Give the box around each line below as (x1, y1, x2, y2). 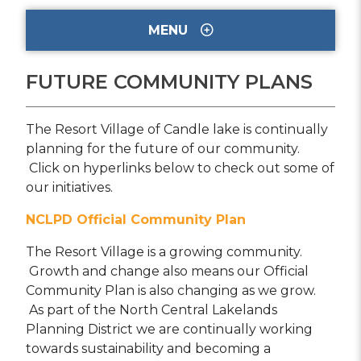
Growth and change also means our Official (26, 263, 309, 279)
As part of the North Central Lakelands (26, 302, 277, 317)
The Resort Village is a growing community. (26, 244, 302, 259)
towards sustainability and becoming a (26, 341, 271, 356)
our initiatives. (26, 180, 113, 195)
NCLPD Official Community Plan (26, 212, 246, 227)
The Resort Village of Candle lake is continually (26, 122, 328, 137)
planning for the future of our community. (26, 141, 300, 156)
